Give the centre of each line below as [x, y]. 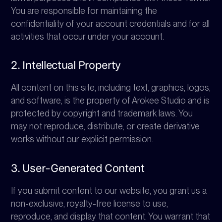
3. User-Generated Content [78, 168]
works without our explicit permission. [82, 139]
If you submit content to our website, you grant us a [109, 190]
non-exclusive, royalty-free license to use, [90, 203]
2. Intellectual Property [66, 65]
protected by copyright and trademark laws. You [102, 113]
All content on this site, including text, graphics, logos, [111, 88]
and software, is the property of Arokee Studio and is [111, 101]
